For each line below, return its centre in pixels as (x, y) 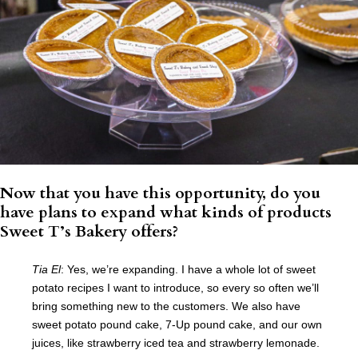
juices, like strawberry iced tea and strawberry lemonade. (176, 343)
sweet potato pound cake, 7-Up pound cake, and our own (177, 325)
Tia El (46, 270)
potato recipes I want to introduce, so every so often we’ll (175, 288)
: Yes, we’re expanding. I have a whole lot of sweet (188, 270)
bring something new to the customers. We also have (166, 306)
